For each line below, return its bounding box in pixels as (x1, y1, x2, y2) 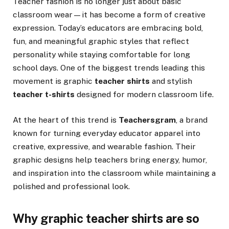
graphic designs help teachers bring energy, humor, (13, 154, 207, 165)
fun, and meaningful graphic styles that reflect (13, 36, 189, 46)
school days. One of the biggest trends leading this (13, 62, 205, 73)
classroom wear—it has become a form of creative (13, 9, 205, 19)
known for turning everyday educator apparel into (13, 128, 200, 138)
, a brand (176, 114, 208, 125)
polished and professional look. (13, 181, 130, 191)
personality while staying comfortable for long (13, 49, 190, 59)
